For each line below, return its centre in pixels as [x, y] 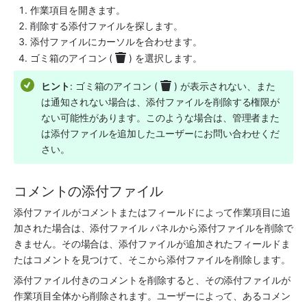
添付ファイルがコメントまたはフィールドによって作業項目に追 [152, 212]
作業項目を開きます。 [78, 10]
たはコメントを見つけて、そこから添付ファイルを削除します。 [152, 260]
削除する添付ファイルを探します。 [107, 25]
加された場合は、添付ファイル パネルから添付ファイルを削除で [153, 228]
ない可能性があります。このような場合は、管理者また [161, 118]
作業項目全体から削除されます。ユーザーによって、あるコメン [152, 296]
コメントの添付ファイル [89, 192]
